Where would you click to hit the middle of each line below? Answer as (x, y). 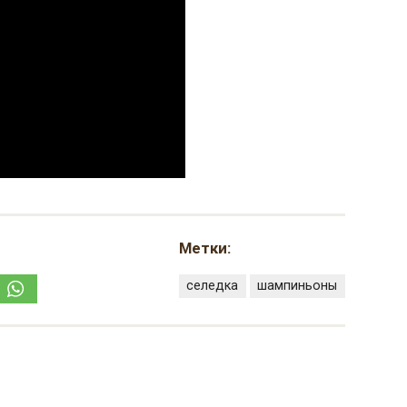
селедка (213, 286)
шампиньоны (298, 286)
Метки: (204, 248)
